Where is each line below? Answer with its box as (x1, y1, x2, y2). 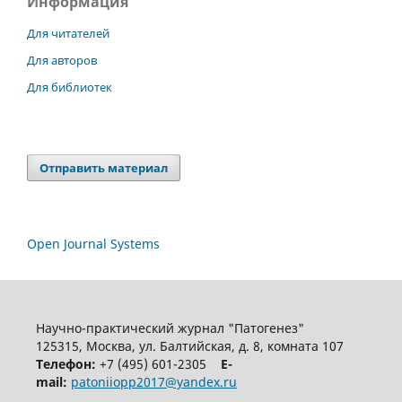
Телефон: (35, 355, 96, 373)
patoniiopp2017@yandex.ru (70, 373, 237, 391)
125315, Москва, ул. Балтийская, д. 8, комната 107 (35, 337, 344, 355)
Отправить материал (39, 160, 169, 177)
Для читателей (27, 25, 109, 42)
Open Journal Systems (27, 235, 160, 253)
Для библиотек (27, 79, 112, 96)
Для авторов (27, 52, 97, 69)
